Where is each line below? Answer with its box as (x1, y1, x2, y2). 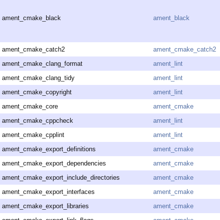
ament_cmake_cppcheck (2, 117, 73, 125)
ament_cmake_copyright (2, 88, 72, 96)
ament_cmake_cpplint (2, 131, 64, 139)
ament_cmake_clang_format (2, 60, 82, 68)
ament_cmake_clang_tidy (2, 74, 75, 82)
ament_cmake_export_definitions (2, 145, 96, 153)
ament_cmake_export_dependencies (2, 160, 106, 167)
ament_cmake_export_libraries (2, 202, 89, 210)
